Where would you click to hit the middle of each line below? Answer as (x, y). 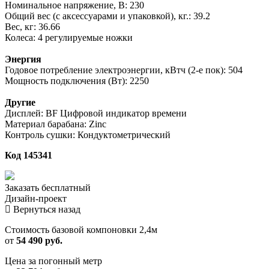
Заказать (23, 187)
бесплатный (66, 187)
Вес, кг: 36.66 (32, 26)
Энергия (23, 59)
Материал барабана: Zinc (56, 124)
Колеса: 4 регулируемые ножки (69, 37)
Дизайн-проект (36, 198)
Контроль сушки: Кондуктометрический (88, 134)
